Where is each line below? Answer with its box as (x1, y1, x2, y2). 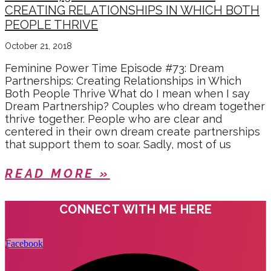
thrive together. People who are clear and (5, 113, 222, 126)
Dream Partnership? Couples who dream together (5, 100, 265, 113)
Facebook (5, 238, 43, 249)
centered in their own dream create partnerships (5, 125, 260, 139)
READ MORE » (5, 166, 110, 181)
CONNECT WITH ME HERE (59, 201, 212, 217)
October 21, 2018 (5, 41, 72, 51)
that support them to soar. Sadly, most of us (5, 138, 231, 151)
